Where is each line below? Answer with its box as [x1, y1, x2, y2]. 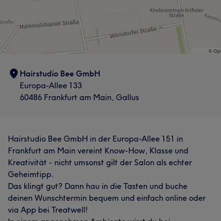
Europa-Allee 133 [20, 80, 82, 90]
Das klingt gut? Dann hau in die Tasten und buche [8, 181, 187, 191]
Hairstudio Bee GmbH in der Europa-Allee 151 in [8, 133, 183, 144]
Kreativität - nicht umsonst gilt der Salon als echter [8, 157, 192, 167]
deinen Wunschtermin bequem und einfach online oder [8, 192, 206, 203]
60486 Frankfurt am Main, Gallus [20, 92, 139, 102]
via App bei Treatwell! [8, 204, 88, 215]
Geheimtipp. [8, 169, 54, 179]
